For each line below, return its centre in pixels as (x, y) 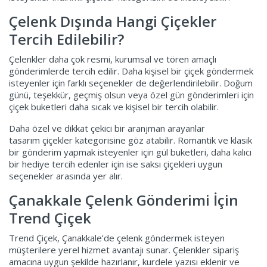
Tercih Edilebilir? (66, 39)
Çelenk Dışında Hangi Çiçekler (113, 21)
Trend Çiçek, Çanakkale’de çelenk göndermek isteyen (117, 237)
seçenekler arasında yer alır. (66, 176)
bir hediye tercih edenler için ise (75, 164)
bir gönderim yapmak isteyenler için (83, 152)
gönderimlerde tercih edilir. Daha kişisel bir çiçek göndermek (131, 71)
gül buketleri (181, 152)
